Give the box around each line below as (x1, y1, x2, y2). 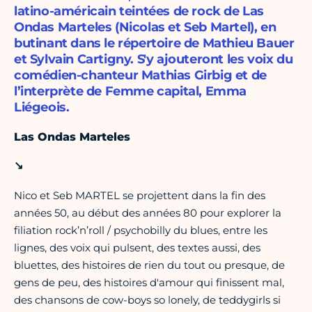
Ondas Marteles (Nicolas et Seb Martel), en (14, 19, 276, 36)
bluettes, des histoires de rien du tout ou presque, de (14, 258, 285, 272)
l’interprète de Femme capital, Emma (14, 84, 247, 100)
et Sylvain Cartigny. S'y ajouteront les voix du (14, 52, 293, 68)
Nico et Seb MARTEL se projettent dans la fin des (14, 189, 265, 203)
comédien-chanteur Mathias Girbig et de (14, 68, 267, 84)
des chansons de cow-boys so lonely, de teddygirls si (14, 293, 281, 307)
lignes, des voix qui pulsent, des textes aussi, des (14, 241, 260, 255)
